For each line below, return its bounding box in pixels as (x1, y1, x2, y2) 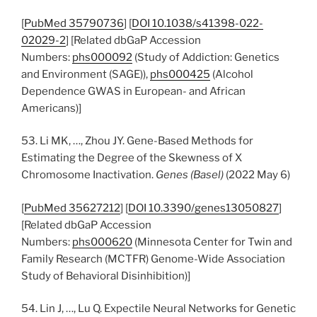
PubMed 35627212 (24, 201, 120, 214)
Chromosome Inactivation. (21, 168, 156, 181)
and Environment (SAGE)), (21, 67, 150, 81)
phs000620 (72, 235, 132, 248)
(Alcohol (210, 67, 253, 81)
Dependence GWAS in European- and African (21, 84, 246, 98)
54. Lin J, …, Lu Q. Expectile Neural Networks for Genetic (21, 302, 296, 315)
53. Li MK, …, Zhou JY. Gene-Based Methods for (21, 134, 253, 147)
